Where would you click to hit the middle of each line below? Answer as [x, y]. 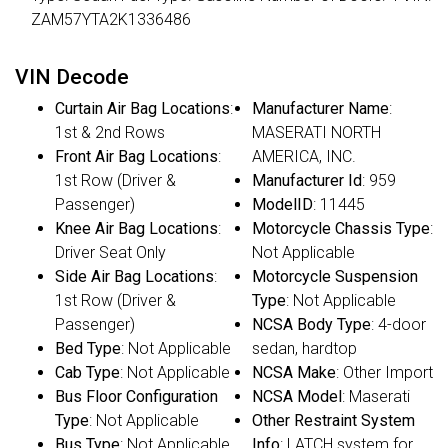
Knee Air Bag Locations [136, 229]
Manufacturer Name [320, 109]
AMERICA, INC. [304, 157]
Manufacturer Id [307, 181]
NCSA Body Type [311, 325]
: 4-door [398, 325]
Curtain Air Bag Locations [142, 109]
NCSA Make [294, 373]
